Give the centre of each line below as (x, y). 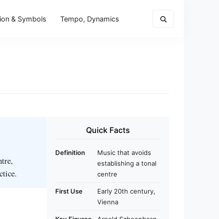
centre (107, 174)
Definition (70, 153)
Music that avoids (124, 153)
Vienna (108, 202)
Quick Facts (108, 130)
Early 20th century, (126, 191)
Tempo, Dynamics (90, 19)
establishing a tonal (127, 163)
